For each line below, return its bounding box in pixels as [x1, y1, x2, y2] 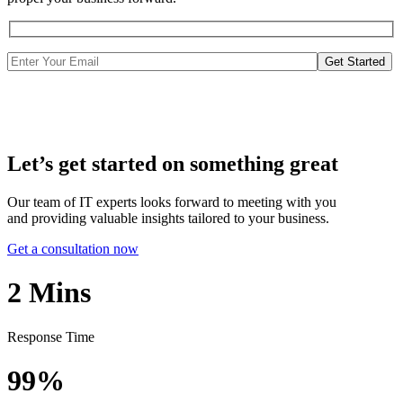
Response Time [7, 328, 94, 345]
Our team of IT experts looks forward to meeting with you [7, 193, 336, 210]
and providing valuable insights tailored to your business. [7, 210, 329, 226]
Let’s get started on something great [7, 152, 338, 176]
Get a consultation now [7, 240, 139, 256]
